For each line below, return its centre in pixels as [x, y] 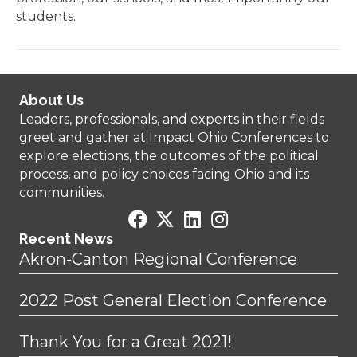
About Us [51, 100]
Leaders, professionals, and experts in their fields [172, 119]
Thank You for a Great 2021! [126, 342]
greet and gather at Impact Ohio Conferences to [174, 137]
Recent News [66, 239]
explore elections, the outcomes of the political [169, 156]
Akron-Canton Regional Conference [158, 259]
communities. [62, 192]
